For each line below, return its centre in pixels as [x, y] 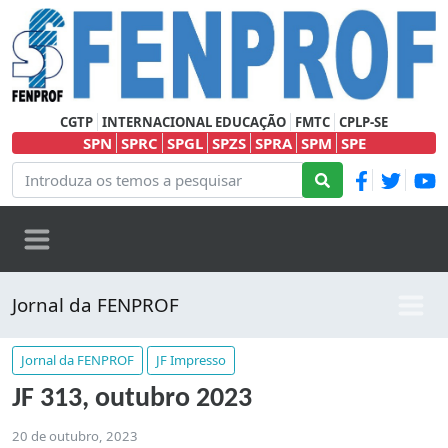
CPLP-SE [363, 122]
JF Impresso [191, 360]
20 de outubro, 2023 [75, 436]
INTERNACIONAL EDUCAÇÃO [194, 122]
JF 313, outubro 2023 [132, 399]
